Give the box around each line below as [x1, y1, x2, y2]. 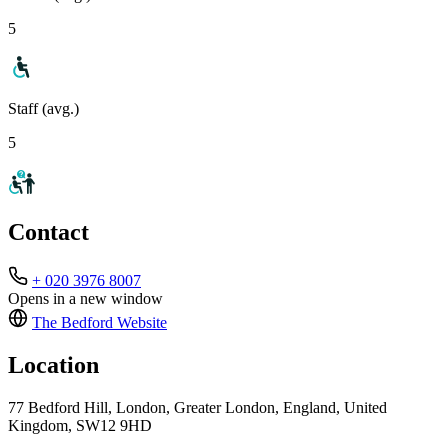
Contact [8, 219, 89, 246]
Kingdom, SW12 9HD [8, 417, 152, 435]
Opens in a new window [8, 290, 163, 308]
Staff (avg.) [8, 99, 79, 117]
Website [113, 314, 167, 332]
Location [8, 352, 99, 379]
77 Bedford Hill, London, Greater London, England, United [8, 399, 387, 417]
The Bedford [32, 314, 113, 332]
